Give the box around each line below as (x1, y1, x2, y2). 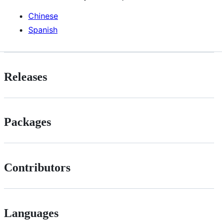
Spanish (28, 24, 57, 35)
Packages (4, 115, 51, 129)
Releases (4, 70, 47, 83)
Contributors (4, 161, 70, 174)
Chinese (28, 10, 58, 21)
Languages (4, 207, 58, 220)
